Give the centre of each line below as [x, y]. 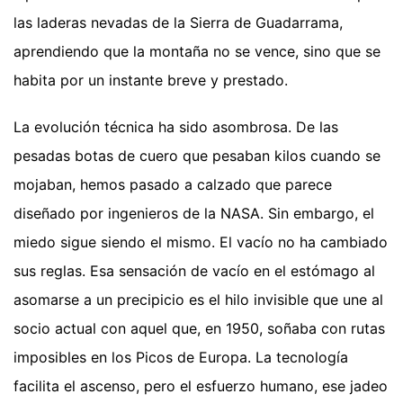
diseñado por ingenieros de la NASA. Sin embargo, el [194, 213]
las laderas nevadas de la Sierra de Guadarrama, [178, 22]
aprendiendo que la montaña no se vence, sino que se [197, 51]
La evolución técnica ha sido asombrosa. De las [176, 126]
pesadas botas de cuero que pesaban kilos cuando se [197, 155]
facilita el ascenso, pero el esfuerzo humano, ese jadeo [201, 385]
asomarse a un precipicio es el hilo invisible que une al [198, 299]
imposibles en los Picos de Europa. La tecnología [181, 357]
